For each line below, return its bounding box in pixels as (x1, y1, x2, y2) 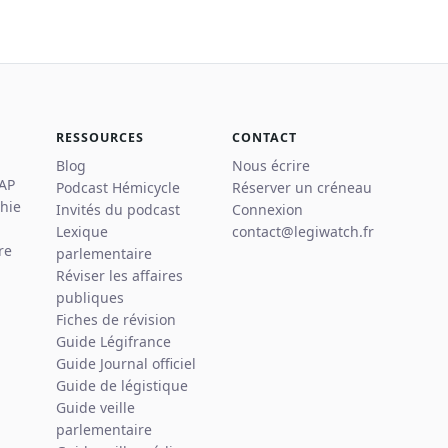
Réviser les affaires (56, 266, 183, 286)
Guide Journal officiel (56, 354, 196, 374)
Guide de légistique (56, 376, 188, 396)
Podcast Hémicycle (56, 178, 180, 198)
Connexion (232, 200, 303, 220)
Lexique (56, 222, 108, 242)
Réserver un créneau (232, 178, 372, 198)
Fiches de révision (56, 310, 176, 330)
